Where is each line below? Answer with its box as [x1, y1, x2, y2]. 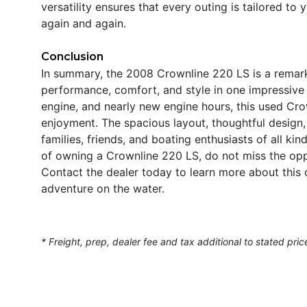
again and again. [41, 16, 126, 30]
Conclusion [41, 49, 103, 63]
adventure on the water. [41, 181, 164, 195]
